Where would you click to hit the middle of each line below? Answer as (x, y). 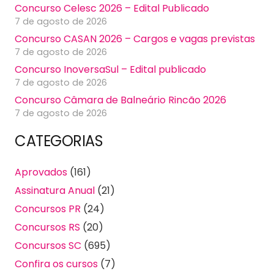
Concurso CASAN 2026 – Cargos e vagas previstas (135, 39)
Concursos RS (47, 227)
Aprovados (41, 172)
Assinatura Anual (55, 190)
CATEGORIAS (59, 141)
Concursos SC (48, 245)
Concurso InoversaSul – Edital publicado (110, 70)
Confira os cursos (56, 264)
